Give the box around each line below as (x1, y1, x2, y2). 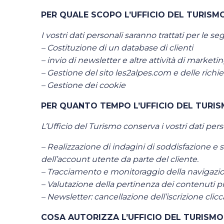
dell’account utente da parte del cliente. (41, 154, 198, 164)
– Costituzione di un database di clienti (41, 43, 193, 52)
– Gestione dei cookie (41, 80, 125, 90)
